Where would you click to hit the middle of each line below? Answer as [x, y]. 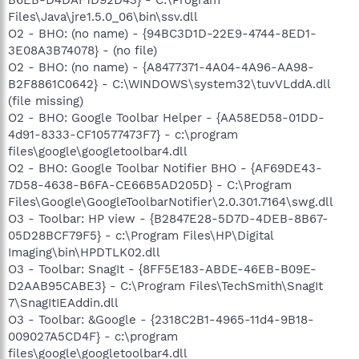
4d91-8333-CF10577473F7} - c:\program [123, 135]
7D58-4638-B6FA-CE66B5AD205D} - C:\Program [150, 185]
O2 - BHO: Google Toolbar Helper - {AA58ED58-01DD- [166, 118]
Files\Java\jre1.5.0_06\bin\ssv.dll [103, 17]
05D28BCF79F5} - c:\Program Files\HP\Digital [141, 236]
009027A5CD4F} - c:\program [93, 337]
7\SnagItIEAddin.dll [63, 303]
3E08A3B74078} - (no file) [83, 50]
